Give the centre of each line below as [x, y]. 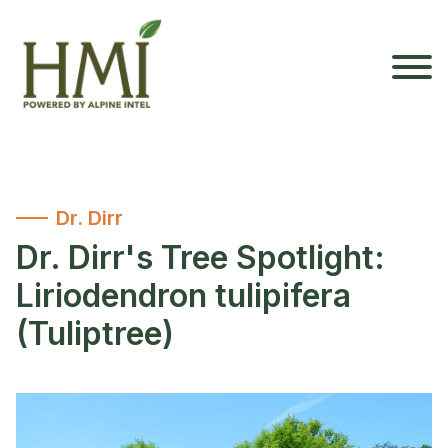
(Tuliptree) [95, 334]
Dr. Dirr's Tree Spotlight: [200, 258]
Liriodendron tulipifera [183, 296]
